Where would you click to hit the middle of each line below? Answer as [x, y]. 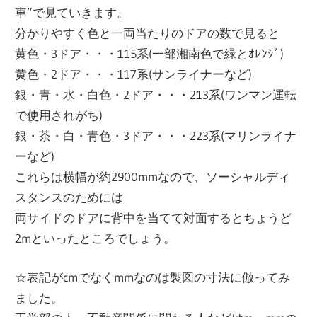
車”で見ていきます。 [72, 13]
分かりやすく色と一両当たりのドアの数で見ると [148, 33]
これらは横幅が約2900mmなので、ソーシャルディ [153, 177]
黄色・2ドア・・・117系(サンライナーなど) [134, 74]
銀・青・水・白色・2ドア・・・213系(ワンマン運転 [156, 95]
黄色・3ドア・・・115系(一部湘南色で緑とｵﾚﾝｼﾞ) [150, 54]
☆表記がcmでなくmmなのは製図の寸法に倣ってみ [153, 277]
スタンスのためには [69, 197]
